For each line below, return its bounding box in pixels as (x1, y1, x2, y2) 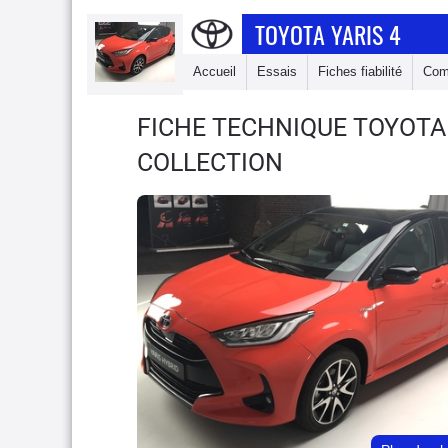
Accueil (193, 64, 236, 79)
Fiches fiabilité (318, 64, 402, 79)
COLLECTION (137, 148, 283, 177)
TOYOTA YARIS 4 (255, 16, 402, 52)
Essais (257, 64, 297, 79)
